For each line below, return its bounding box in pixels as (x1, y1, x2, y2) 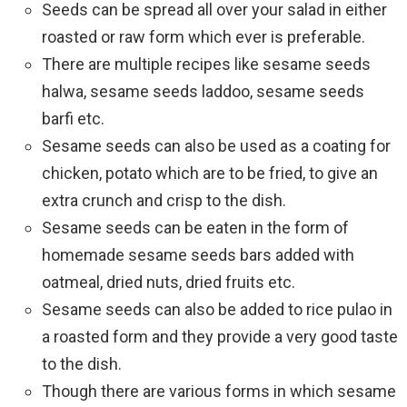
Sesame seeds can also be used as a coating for (42, 136, 391, 155)
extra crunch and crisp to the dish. (42, 191, 286, 210)
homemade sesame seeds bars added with (42, 245, 354, 264)
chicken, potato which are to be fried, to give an (42, 164, 378, 183)
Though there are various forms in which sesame (42, 382, 396, 401)
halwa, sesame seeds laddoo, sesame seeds (42, 82, 364, 101)
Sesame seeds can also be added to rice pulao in (42, 300, 392, 319)
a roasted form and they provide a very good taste (42, 327, 398, 346)
